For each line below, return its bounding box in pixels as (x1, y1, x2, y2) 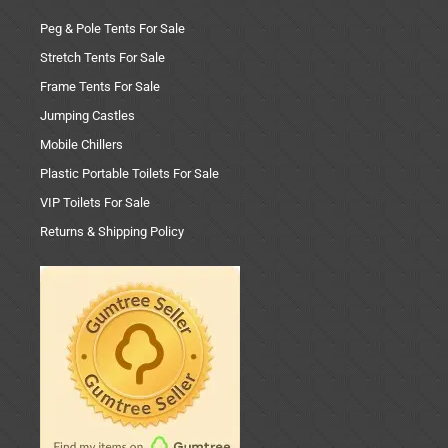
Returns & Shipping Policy (40, 224, 184, 240)
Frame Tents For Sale (40, 79, 160, 95)
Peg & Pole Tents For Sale (40, 21, 185, 37)
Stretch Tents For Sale (40, 50, 165, 66)
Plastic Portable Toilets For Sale (40, 166, 219, 182)
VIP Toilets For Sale (40, 195, 150, 211)
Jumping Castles (40, 108, 135, 124)
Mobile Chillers (40, 137, 123, 153)
